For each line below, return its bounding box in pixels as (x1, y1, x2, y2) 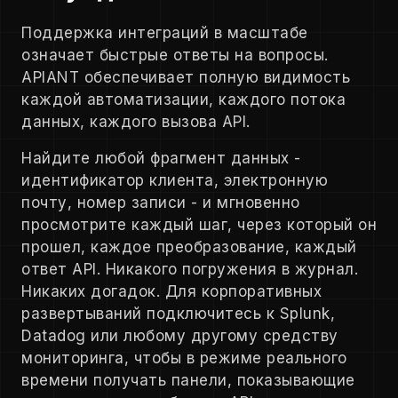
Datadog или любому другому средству (21, 327, 338, 346)
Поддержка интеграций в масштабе (21, 24, 308, 43)
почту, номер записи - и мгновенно (21, 194, 300, 212)
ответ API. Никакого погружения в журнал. (21, 260, 358, 279)
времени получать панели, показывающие (21, 371, 355, 390)
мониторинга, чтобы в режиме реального (21, 349, 347, 368)
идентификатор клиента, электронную (21, 171, 328, 190)
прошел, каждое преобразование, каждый (21, 238, 357, 257)
